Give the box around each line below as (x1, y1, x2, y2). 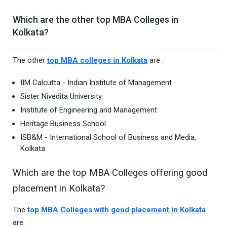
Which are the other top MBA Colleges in (13, 14, 178, 25)
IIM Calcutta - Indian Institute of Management (20, 78, 172, 87)
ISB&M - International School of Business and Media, (20, 132, 196, 142)
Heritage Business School (20, 119, 106, 128)
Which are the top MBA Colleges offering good (13, 167, 207, 179)
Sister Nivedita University (20, 91, 102, 101)
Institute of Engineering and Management (20, 105, 157, 115)
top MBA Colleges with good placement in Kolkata (27, 205, 206, 214)
